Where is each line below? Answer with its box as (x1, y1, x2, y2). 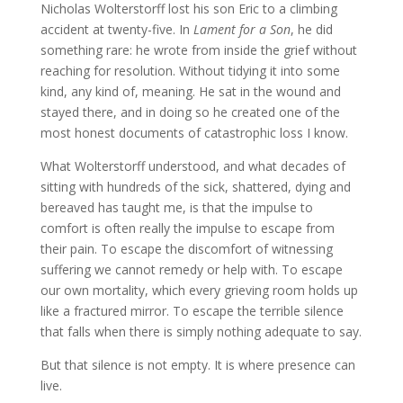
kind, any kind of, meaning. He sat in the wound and (40, 83, 341, 100)
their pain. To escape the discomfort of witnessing (40, 240, 333, 257)
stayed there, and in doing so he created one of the (40, 103, 340, 121)
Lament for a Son (193, 21, 291, 38)
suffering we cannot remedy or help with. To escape (40, 261, 343, 278)
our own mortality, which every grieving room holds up (40, 282, 358, 299)
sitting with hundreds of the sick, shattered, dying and (40, 178, 351, 195)
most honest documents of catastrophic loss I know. (40, 124, 348, 141)
